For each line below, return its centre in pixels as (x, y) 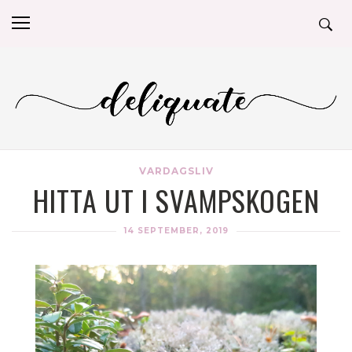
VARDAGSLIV (176, 170)
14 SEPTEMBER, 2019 (176, 230)
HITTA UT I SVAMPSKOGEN (176, 200)
